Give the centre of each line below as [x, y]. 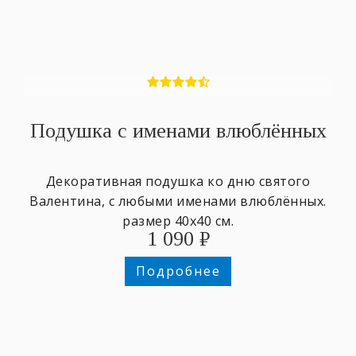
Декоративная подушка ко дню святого [178, 182]
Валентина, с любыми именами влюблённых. [178, 201]
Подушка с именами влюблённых [178, 131]
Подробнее [178, 271]
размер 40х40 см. [178, 221]
